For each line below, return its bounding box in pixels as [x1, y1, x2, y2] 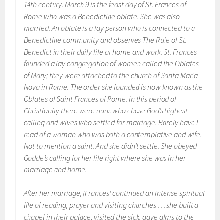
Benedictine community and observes [24, 35, 143, 45]
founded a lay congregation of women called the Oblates [24, 58, 199, 68]
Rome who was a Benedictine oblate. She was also [24, 11, 180, 21]
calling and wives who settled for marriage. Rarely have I [24, 117, 199, 127]
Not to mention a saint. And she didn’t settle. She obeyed [24, 141, 197, 151]
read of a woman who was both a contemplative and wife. [24, 129, 202, 139]
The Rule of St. [142, 35, 187, 45]
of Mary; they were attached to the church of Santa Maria [24, 70, 198, 80]
